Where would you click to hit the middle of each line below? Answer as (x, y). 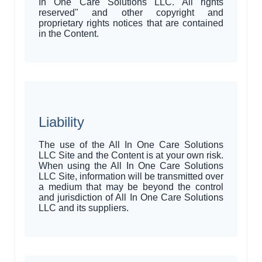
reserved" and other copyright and (131, 12)
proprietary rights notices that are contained (131, 23)
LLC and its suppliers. (84, 208)
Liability (61, 122)
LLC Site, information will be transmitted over (131, 176)
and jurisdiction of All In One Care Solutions (131, 197)
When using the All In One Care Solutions (131, 166)
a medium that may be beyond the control (131, 187)
